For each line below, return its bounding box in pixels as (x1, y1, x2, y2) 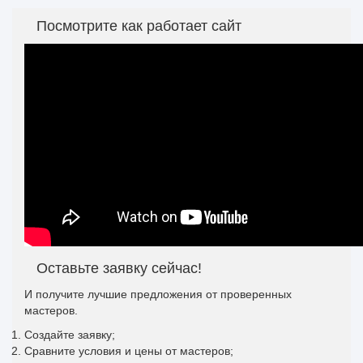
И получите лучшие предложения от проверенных (24, 287, 292, 301)
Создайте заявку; (24, 327, 115, 341)
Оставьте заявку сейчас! (36, 259, 202, 276)
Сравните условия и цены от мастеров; (24, 344, 233, 357)
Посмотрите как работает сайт (36, 17, 241, 34)
